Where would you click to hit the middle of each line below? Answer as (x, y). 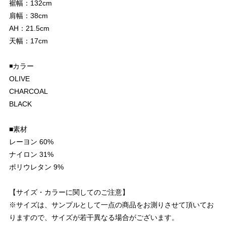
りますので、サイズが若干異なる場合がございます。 (94, 218)
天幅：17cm (29, 41)
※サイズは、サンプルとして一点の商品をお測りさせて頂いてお (111, 205)
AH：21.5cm (29, 29)
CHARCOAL (29, 92)
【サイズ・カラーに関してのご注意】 (69, 192)
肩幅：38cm (29, 16)
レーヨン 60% (31, 142)
